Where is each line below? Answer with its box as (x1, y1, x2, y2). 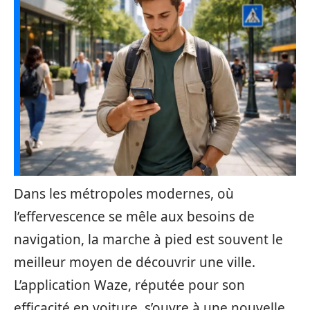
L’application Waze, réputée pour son (14, 276, 245, 294)
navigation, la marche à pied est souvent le (14, 230, 283, 248)
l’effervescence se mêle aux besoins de (14, 208, 255, 226)
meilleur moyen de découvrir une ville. (14, 253, 255, 271)
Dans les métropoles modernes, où (14, 185, 234, 203)
